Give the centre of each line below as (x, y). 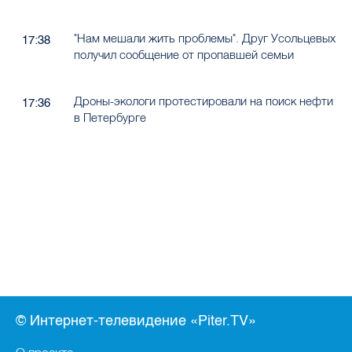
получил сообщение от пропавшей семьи (183, 54)
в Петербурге (110, 117)
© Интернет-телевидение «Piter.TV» (136, 321)
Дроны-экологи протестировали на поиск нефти (203, 101)
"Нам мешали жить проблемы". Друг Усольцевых (204, 38)
